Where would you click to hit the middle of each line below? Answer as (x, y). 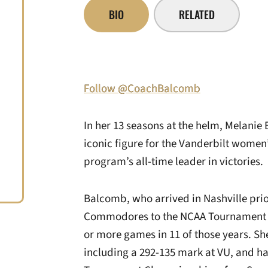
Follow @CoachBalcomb (142, 89)
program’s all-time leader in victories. (173, 162)
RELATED (197, 14)
